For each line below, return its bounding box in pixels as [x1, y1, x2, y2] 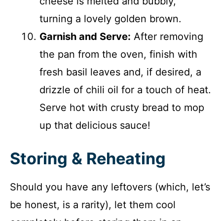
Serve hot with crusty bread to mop [39, 101, 204, 113]
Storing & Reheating [10, 148, 166, 168]
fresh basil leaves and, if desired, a [39, 66, 201, 78]
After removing [131, 30, 203, 42]
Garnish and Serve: [39, 30, 131, 42]
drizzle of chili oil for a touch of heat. [39, 83, 211, 96]
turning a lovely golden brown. [39, 12, 182, 25]
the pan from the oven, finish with [39, 48, 197, 60]
